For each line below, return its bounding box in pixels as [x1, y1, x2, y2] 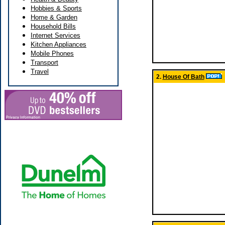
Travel [31, 68, 49, 75]
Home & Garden [31, 14, 77, 21]
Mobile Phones [31, 50, 74, 57]
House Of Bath [162, 73, 204, 80]
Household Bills [31, 23, 76, 30]
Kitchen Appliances [31, 41, 86, 48]
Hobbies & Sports [31, 5, 82, 12]
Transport [31, 59, 58, 66]
